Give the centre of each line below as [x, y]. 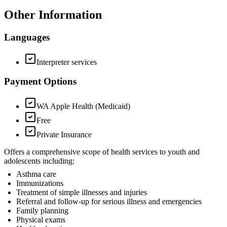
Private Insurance [64, 135]
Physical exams [41, 220]
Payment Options [40, 82]
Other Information [53, 14]
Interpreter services [67, 62]
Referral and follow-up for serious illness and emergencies [109, 201]
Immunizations [40, 183]
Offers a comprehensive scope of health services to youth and [102, 152]
